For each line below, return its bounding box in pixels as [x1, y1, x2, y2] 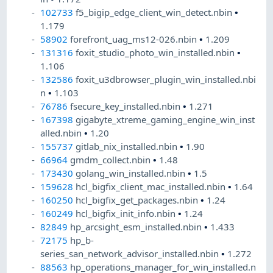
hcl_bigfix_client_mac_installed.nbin [76, 180, 229, 193]
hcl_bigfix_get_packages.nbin [76, 194, 201, 207]
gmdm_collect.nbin [70, 154, 154, 166]
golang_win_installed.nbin [76, 167, 188, 180]
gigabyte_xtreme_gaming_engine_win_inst [76, 113, 255, 126]
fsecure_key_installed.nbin [70, 100, 183, 113]
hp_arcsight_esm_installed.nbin [70, 221, 205, 233]
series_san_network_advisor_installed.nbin [40, 247, 222, 260]
